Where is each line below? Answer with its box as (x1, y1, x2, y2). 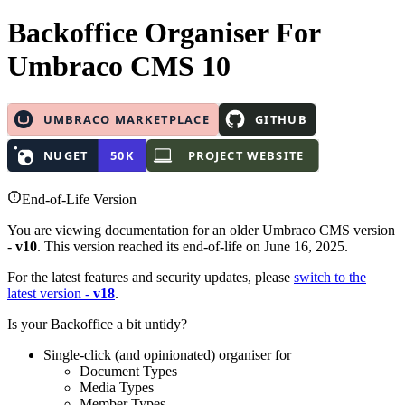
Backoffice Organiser (7, 16, 276, 50)
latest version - (7, 285, 93, 301)
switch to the (294, 268, 366, 285)
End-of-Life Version (22, 191, 137, 207)
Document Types (80, 363, 177, 379)
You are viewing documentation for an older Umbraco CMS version (7, 221, 395, 238)
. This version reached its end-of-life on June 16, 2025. (37, 238, 348, 254)
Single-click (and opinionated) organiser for (43, 346, 291, 363)
